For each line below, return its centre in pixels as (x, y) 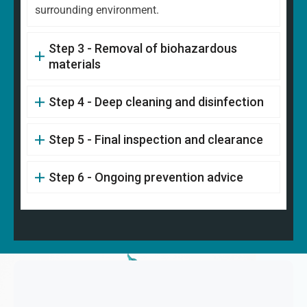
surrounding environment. (97, 10)
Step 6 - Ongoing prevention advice (146, 177)
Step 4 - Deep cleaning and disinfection (156, 102)
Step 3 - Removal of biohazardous (143, 49)
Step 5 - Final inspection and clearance (156, 140)
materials (74, 64)
